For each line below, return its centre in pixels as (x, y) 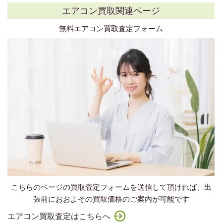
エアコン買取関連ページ (111, 10)
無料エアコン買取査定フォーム (111, 28)
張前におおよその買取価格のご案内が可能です (111, 199)
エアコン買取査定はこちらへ (59, 216)
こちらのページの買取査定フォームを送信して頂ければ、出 (111, 187)
